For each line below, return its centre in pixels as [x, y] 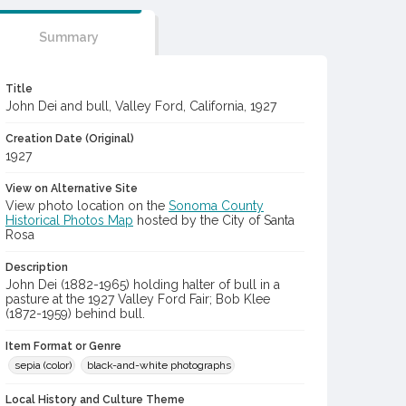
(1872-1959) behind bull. [75, 314]
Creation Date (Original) [70, 139]
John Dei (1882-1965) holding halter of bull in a [143, 285]
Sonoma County [216, 206]
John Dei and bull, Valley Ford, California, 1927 [141, 106]
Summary [68, 37]
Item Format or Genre [63, 346]
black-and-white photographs [159, 365]
